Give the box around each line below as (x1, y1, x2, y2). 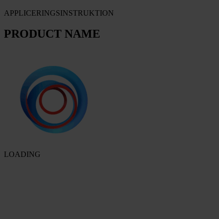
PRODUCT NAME (4, 27, 100, 41)
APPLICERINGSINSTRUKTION (4, 9, 114, 18)
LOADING (4, 150, 41, 158)
